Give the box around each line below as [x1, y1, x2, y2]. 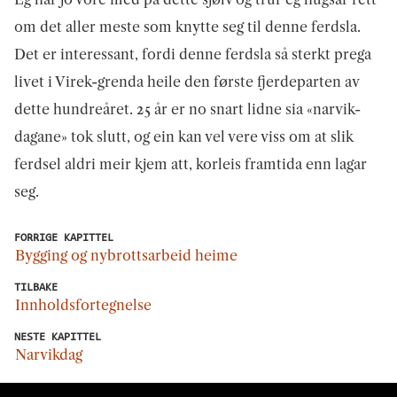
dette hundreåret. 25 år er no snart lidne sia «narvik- [14, 100, 361, 119]
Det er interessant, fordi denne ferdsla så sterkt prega [14, 45, 371, 64]
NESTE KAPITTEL [14, 331, 101, 344]
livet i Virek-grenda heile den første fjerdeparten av [14, 73, 359, 91]
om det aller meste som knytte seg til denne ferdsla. [14, 18, 361, 36]
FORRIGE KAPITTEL [14, 232, 113, 245]
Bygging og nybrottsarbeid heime [15, 246, 237, 265]
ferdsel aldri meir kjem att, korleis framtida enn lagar [14, 155, 367, 174]
